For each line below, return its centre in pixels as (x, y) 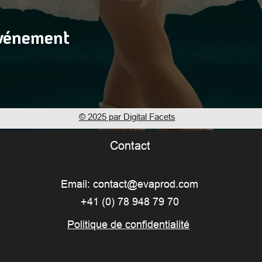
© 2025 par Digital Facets (127, 116)
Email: (77, 184)
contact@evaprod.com (146, 184)
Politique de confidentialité (129, 224)
